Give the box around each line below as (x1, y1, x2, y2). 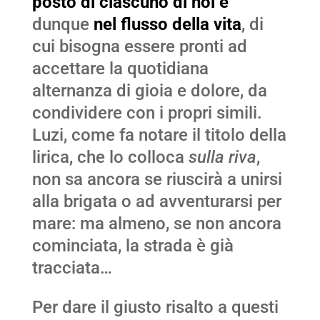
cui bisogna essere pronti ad (31, 36, 247, 57)
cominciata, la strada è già (31, 236, 234, 256)
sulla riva (188, 147, 256, 168)
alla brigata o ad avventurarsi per (31, 191, 281, 212)
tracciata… (31, 258, 112, 279)
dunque (31, 14, 94, 35)
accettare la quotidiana (31, 59, 209, 79)
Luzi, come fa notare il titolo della (31, 125, 286, 146)
